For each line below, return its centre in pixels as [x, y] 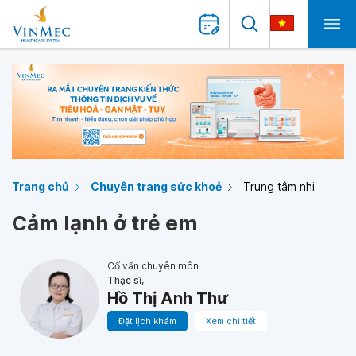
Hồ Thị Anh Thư [168, 298]
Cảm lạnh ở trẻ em [105, 223]
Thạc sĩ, [126, 280]
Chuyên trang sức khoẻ [156, 186]
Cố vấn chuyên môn [153, 266]
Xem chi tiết [231, 321]
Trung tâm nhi [279, 186]
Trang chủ [41, 186]
